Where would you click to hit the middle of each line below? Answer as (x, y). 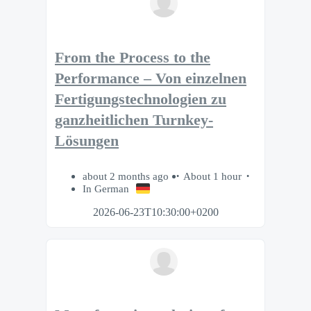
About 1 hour (212, 176)
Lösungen (87, 141)
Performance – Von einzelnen (151, 79)
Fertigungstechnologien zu (141, 100)
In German (106, 188)
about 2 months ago (127, 176)
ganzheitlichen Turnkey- (134, 120)
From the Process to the (133, 58)
